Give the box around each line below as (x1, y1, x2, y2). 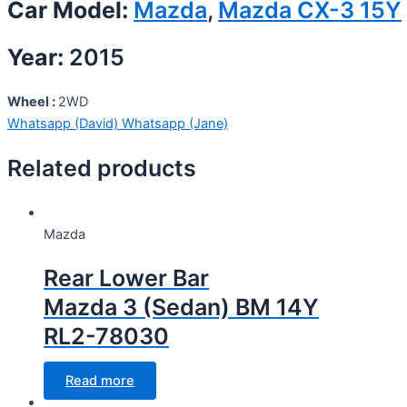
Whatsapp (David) (7, 115, 122, 133)
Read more (65, 372, 134, 390)
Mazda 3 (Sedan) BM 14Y (44, 293, 319, 322)
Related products (7, 154, 196, 182)
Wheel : (7, 94, 58, 111)
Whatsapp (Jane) (122, 115, 228, 133)
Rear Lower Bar (44, 264, 209, 293)
